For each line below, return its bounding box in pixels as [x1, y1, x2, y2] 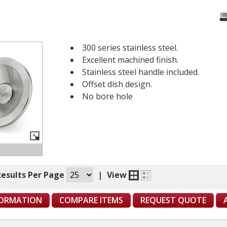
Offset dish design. [82, 78, 152, 90]
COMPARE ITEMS [59, 194, 123, 206]
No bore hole [82, 90, 133, 102]
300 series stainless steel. [82, 42, 178, 53]
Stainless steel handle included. [82, 66, 199, 78]
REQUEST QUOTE [140, 194, 206, 206]
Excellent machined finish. [82, 54, 178, 65]
